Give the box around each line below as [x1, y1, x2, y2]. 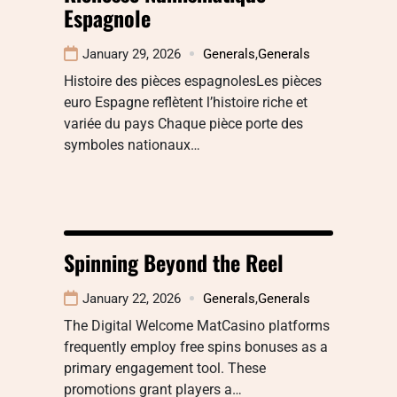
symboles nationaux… [64, 136, 200, 153]
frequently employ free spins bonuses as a [64, 338, 328, 355]
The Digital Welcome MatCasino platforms [64, 316, 330, 334]
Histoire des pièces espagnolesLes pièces [64, 72, 322, 90]
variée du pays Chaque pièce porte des [64, 114, 303, 132]
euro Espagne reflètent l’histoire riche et [64, 93, 307, 111]
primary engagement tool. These [64, 359, 266, 377]
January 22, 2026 [82, 290, 181, 307]
